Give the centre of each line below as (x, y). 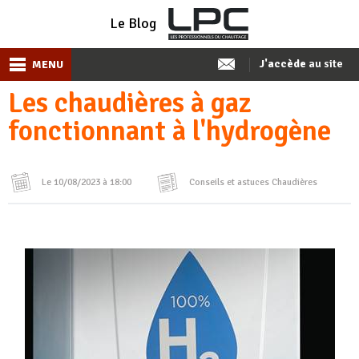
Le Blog (133, 23)
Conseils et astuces (229, 182)
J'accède (283, 64)
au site (325, 64)
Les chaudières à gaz (130, 103)
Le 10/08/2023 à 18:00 (87, 182)
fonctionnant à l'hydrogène (169, 131)
